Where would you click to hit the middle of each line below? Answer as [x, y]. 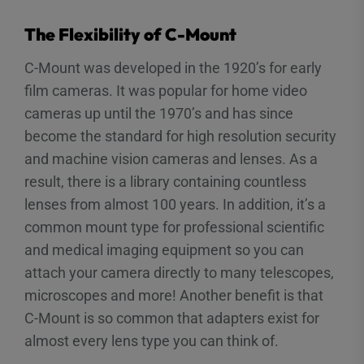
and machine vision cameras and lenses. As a [171, 158]
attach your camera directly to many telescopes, [179, 272]
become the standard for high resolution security [180, 136]
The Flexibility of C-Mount [130, 34]
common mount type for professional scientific [174, 227]
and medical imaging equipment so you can [164, 249]
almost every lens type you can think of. [152, 340]
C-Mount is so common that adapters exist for [172, 318]
